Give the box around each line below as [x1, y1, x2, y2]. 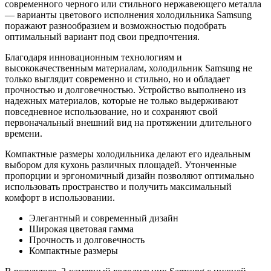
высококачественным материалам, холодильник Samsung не [5, 62, 252, 73]
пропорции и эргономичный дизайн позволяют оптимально [5, 170, 254, 181]
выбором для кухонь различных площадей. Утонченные [5, 159, 237, 170]
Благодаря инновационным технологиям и [5, 51, 182, 62]
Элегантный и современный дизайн [29, 212, 178, 223]
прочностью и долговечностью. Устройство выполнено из [5, 84, 246, 95]
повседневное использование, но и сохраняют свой [5, 106, 218, 117]
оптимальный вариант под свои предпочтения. [5, 31, 200, 42]
